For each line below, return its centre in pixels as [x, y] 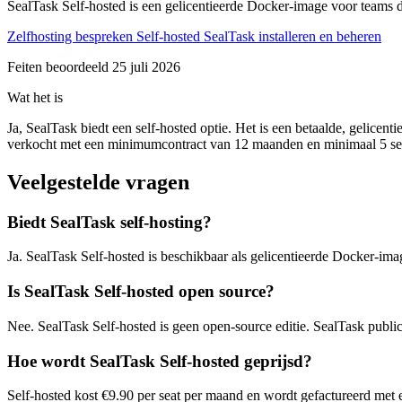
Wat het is [35, 97]
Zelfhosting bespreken [72, 36]
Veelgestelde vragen [98, 182]
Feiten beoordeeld [60, 66]
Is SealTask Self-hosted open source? [141, 292]
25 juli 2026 [146, 66]
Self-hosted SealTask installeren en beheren [259, 36]
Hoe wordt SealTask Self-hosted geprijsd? [160, 361]
